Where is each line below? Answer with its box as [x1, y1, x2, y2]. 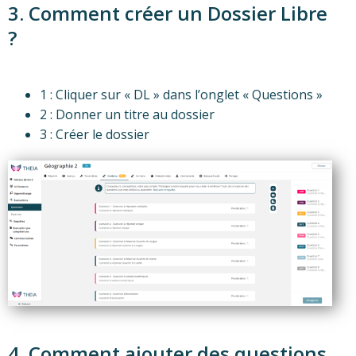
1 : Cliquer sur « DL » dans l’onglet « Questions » [40, 86, 323, 104]
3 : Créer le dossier [40, 126, 149, 144]
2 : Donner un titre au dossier [40, 106, 215, 124]
